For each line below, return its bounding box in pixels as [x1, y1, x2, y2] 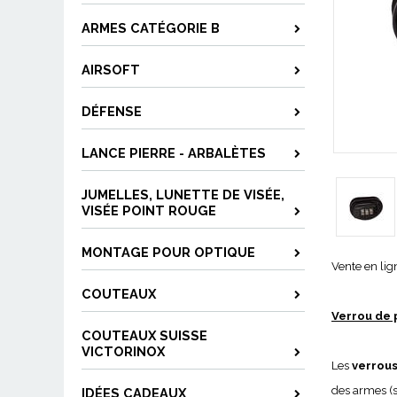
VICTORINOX [82, 344, 165, 359]
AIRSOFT [82, 62, 140, 77]
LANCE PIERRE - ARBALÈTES [82, 145, 266, 160]
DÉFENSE [82, 104, 142, 119]
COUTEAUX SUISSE [82, 328, 207, 343]
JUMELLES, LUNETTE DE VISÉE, [82, 187, 284, 202]
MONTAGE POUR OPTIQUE [82, 245, 255, 260]
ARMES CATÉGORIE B [82, 20, 220, 35]
